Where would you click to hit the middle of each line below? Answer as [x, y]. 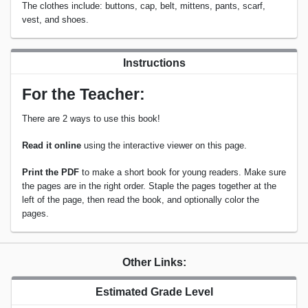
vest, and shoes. [55, 20]
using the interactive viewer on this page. [164, 146]
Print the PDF [51, 173]
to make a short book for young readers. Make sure [183, 173]
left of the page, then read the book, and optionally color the [141, 200]
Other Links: [154, 263]
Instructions [154, 63]
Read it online [52, 146]
